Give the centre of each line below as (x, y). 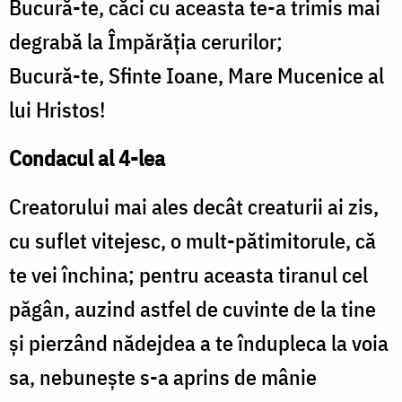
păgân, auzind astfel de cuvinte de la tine (192, 309)
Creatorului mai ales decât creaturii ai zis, (194, 207)
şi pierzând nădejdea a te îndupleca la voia (199, 343)
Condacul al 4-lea (87, 158)
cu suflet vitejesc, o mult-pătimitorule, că (192, 241)
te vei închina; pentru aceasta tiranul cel (188, 275)
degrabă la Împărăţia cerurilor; (146, 42)
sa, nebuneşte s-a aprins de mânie (163, 377)
